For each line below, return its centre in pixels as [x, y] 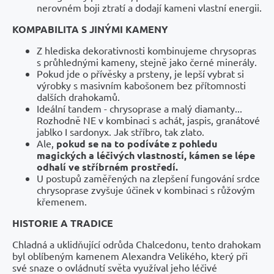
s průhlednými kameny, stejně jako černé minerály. [147, 61]
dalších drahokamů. [78, 96]
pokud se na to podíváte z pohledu [137, 143]
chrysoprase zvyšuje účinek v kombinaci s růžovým [146, 189]
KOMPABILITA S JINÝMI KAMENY [90, 29]
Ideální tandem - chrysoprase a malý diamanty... [139, 108]
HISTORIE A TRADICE [63, 223]
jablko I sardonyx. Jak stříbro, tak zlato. [120, 131]
